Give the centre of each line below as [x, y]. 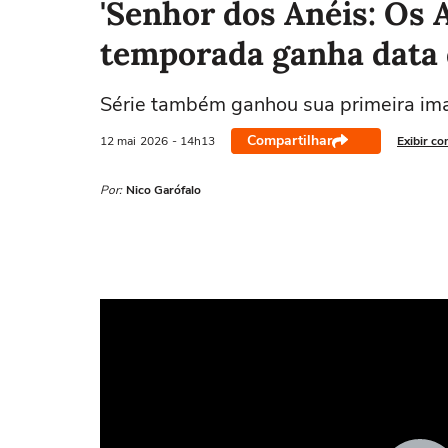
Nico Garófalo [163, 190]
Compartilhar [289, 140]
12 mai [118, 140]
